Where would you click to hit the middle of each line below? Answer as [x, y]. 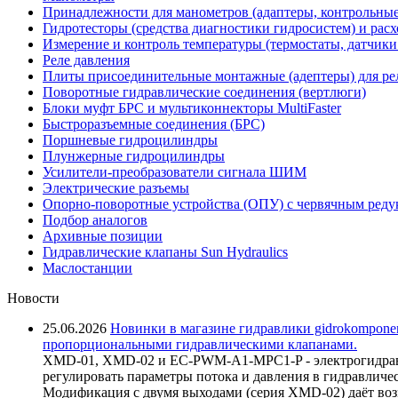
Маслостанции [88, 267]
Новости [33, 298]
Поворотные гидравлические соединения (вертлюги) [204, 92]
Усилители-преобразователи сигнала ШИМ [175, 171]
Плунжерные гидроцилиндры [134, 155]
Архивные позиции [103, 235]
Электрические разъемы [116, 187]
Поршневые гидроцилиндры [130, 139]
